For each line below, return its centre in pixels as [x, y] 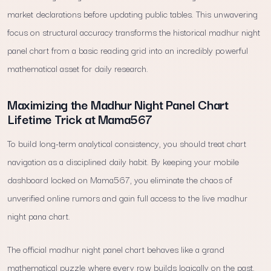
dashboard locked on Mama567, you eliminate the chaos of [120, 179]
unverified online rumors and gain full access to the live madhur [127, 197]
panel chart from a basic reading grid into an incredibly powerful [128, 50]
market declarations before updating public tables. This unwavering [132, 13]
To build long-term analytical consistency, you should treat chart [127, 143]
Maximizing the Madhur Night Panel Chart [118, 104]
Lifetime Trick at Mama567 [80, 118]
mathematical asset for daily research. [78, 68]
